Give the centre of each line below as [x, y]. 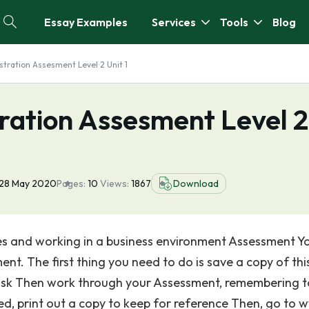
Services [174, 22]
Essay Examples [86, 22]
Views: [116, 183]
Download [196, 183]
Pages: [71, 183]
